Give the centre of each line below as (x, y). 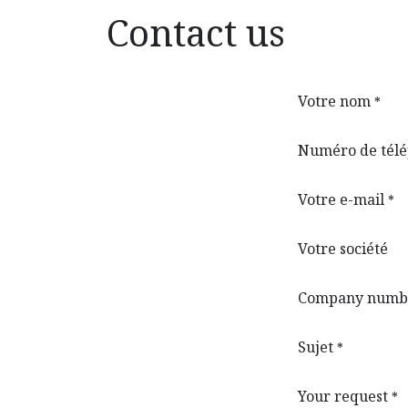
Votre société (343, 248)
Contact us (196, 32)
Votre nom (334, 101)
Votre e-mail (341, 199)
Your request (343, 396)
